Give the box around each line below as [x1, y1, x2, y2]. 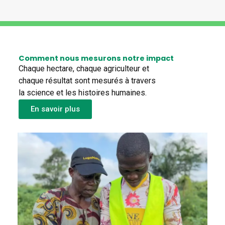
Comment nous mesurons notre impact [19, 53, 174, 64]
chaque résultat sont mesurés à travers [19, 76, 156, 86]
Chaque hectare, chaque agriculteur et [19, 64, 149, 74]
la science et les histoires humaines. [19, 88, 147, 98]
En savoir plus [31, 104, 80, 114]
